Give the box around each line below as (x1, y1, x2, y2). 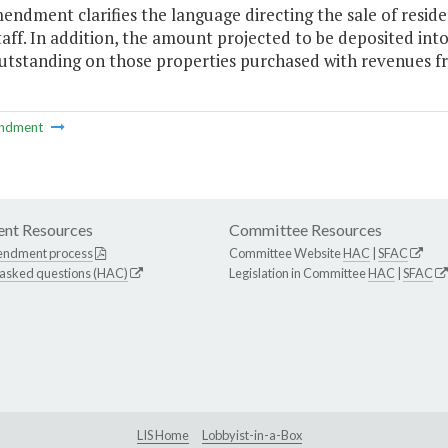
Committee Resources (229, 220, 382, 240)
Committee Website (229, 245, 343, 262)
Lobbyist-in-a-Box (201, 427, 302, 444)
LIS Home (136, 427, 189, 444)
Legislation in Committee (229, 265, 368, 282)
